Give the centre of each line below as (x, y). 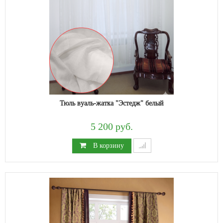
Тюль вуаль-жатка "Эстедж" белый (111, 103)
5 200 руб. (111, 127)
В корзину (107, 145)
